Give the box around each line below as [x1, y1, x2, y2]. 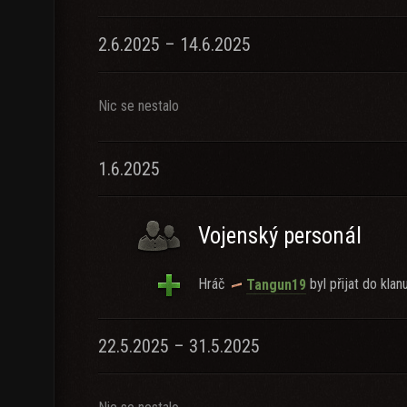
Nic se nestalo [98, 97, 179, 114]
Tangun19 [246, 275, 306, 293]
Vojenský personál [198, 223, 362, 249]
